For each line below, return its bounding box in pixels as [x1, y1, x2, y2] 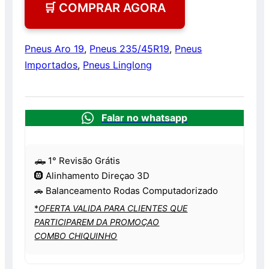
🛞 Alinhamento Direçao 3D [34, 170, 150, 182]
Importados [25, 59, 78, 71]
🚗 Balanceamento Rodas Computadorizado [34, 185, 219, 197]
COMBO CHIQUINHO [34, 231, 118, 241]
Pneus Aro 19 [25, 43, 85, 55]
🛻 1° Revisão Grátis [34, 155, 121, 167]
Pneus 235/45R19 [89, 43, 170, 55]
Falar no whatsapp [101, 112, 187, 124]
